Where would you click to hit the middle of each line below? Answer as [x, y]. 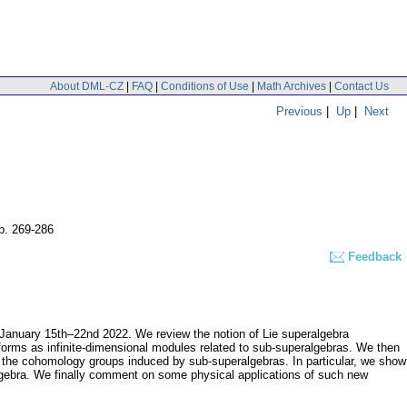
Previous [299, 111]
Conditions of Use [205, 86]
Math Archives [292, 86]
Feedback [375, 257]
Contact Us [362, 86]
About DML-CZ [87, 86]
